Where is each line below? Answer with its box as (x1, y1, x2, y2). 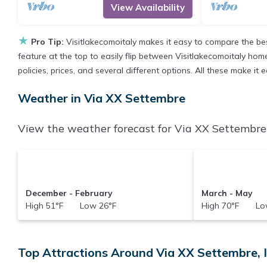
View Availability (110, 2, 185, 13)
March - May (201, 187, 253, 198)
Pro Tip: (31, 36, 64, 47)
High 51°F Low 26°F (25, 200, 116, 211)
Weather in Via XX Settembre (18, 91, 185, 105)
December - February (25, 187, 113, 198)
